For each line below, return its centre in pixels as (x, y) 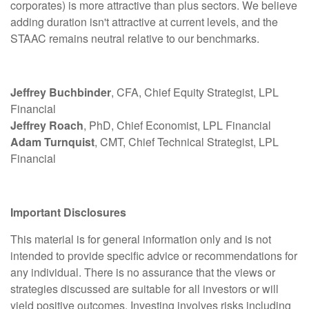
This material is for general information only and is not (141, 239)
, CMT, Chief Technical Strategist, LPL (187, 142)
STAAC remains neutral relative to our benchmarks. (135, 39)
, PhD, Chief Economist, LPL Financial (177, 126)
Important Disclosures (68, 212)
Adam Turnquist (52, 142)
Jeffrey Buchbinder (61, 92)
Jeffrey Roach (47, 126)
